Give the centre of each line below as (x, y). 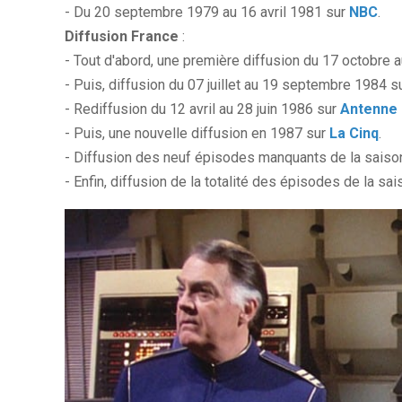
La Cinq (354, 133)
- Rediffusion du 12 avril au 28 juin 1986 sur (202, 109)
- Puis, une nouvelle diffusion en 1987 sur (197, 133)
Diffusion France (122, 36)
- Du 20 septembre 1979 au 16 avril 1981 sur (207, 12)
